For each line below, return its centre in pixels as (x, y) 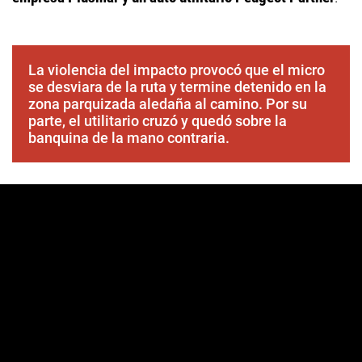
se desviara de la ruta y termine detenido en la (177, 86)
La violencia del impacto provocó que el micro (177, 69)
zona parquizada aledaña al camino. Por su (168, 103)
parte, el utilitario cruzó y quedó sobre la (158, 120)
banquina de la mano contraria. (129, 137)
